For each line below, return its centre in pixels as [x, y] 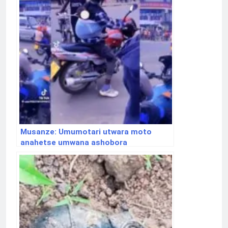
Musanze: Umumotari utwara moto [86, 132]
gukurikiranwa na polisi [63, 153]
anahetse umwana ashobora [74, 143]
